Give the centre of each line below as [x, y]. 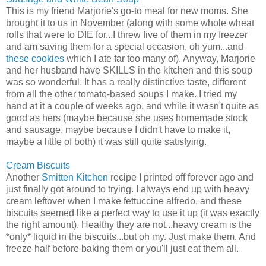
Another [24, 177]
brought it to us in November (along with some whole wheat [130, 23]
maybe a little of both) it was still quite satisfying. [106, 141]
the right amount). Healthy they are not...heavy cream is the [129, 224]
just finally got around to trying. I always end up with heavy [128, 189]
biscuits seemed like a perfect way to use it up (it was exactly [133, 213]
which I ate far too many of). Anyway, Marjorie [160, 58]
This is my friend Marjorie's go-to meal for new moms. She [127, 11]
